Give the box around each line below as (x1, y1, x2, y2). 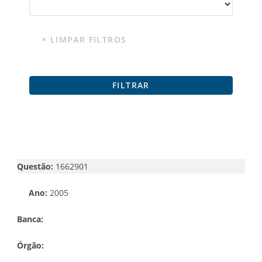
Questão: (17, 160, 53, 172)
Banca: (17, 213, 46, 225)
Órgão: (17, 239, 44, 251)
